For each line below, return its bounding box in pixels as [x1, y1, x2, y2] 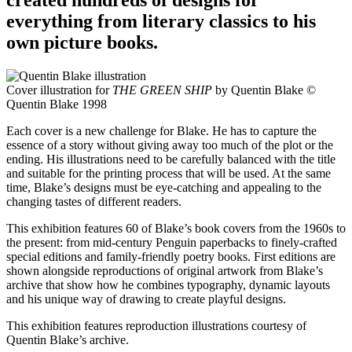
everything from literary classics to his [6, 10, 316, 31]
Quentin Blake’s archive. [6, 332, 129, 346]
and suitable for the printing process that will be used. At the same [6, 166, 331, 180]
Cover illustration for [6, 82, 112, 97]
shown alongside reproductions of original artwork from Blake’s [6, 263, 323, 277]
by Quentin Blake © [212, 82, 316, 97]
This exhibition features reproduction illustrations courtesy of [6, 318, 306, 332]
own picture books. [6, 31, 158, 53]
